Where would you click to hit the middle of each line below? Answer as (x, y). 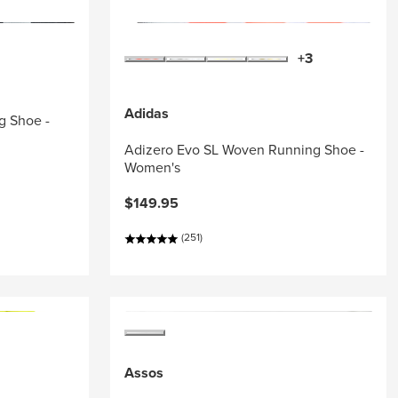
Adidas (146, 113)
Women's (152, 167)
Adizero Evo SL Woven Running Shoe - (244, 149)
